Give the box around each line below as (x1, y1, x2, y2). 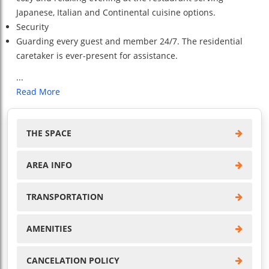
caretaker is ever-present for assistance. (16, 50, 178, 61)
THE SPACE (26, 127, 71, 139)
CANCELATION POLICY (26, 254, 119, 266)
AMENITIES (26, 222, 72, 234)
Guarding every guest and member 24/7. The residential (16, 35, 243, 47)
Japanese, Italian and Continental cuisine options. (16, 7, 216, 18)
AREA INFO (26, 159, 72, 171)
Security (16, 21, 49, 32)
